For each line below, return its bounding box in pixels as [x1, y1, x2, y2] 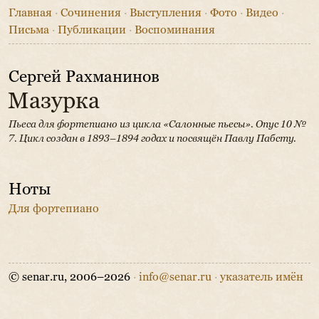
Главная [9, 6, 52, 20]
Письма [9, 23, 49, 37]
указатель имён [220, 269, 303, 283]
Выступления [130, 6, 202, 20]
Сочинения [61, 6, 121, 20]
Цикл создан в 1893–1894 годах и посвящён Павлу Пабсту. [19, 132, 296, 144]
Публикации [58, 23, 126, 37]
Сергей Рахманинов [8, 66, 159, 85]
